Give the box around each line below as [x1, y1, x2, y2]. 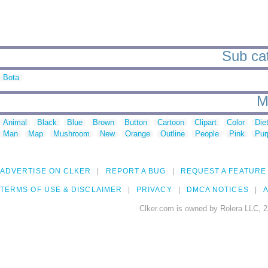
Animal [3, 118, 27, 127]
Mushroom [53, 129, 90, 139]
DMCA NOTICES [186, 185, 249, 194]
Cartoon [157, 118, 184, 127]
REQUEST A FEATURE [180, 167, 266, 176]
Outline [160, 129, 185, 139]
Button [124, 118, 147, 127]
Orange [125, 129, 150, 139]
